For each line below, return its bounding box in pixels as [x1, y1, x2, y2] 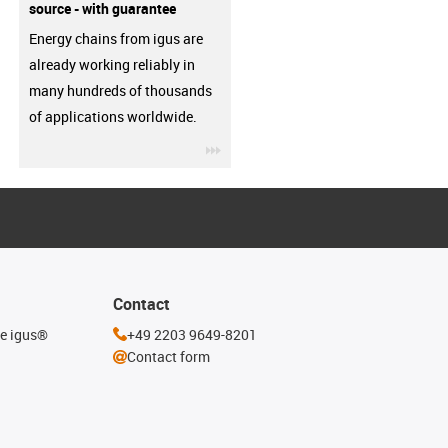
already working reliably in [28, 55, 195, 74]
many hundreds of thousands [28, 81, 212, 100]
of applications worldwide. [28, 107, 197, 126]
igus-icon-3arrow [220, 137, 327, 157]
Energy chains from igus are [28, 29, 203, 48]
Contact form [126, 347, 210, 366]
